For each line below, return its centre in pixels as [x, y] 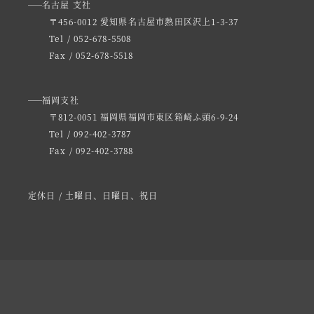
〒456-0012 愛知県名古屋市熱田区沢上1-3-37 [144, 22]
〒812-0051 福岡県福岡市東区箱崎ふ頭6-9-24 [144, 117]
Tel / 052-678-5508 [90, 39]
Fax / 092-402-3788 [91, 151]
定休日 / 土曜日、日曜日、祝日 [93, 196]
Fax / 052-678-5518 [91, 55]
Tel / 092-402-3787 [90, 134]
